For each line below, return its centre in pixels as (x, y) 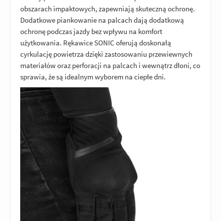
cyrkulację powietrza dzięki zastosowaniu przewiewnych (106, 54)
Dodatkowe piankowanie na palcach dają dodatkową (102, 20)
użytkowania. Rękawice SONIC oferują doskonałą (96, 42)
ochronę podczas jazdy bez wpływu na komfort (91, 31)
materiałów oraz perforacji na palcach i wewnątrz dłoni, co (110, 65)
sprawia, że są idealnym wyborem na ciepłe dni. (93, 76)
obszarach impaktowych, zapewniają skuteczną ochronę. (108, 8)
